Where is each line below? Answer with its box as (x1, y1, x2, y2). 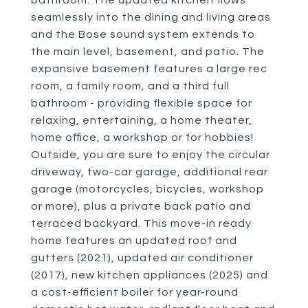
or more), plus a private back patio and (31, 201, 251, 212)
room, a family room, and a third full (31, 80, 230, 91)
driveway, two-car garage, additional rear (31, 166, 268, 177)
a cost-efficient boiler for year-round (31, 287, 239, 298)
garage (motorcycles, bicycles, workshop (31, 184, 264, 195)
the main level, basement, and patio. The (31, 46, 265, 57)
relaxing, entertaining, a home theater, (31, 115, 252, 126)
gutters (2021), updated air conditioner (31, 252, 254, 263)
